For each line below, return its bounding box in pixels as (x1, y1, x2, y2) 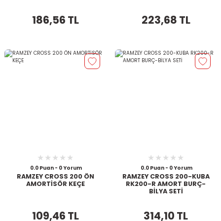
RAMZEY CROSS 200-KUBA (122, 172, 210, 181)
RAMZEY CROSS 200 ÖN (16, 172, 94, 181)
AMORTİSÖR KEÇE (26, 180, 85, 188)
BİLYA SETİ (148, 187, 183, 196)
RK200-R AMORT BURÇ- (126, 180, 206, 188)
